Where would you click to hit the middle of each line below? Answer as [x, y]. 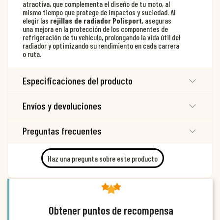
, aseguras [157, 21]
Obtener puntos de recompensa [111, 210]
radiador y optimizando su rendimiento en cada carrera [101, 46]
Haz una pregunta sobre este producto [103, 158]
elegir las [36, 21]
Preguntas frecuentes [62, 131]
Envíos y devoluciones [62, 106]
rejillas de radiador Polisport [96, 21]
